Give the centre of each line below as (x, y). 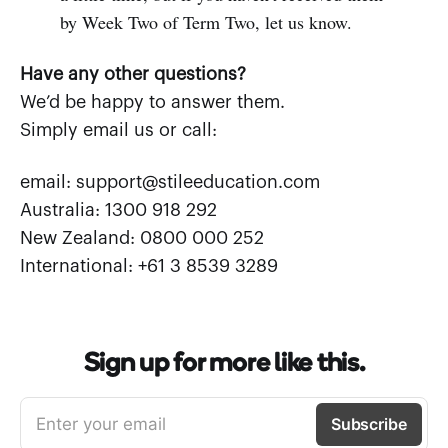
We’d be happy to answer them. (152, 101)
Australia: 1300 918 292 (118, 209)
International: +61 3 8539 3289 (149, 265)
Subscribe (368, 423)
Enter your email (101, 423)
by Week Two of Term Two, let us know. (205, 21)
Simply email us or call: (118, 129)
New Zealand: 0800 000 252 (142, 237)
